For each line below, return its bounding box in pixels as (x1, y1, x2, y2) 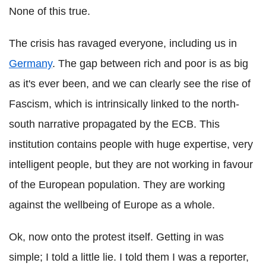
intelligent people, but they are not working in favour (9, 159, 253, 171)
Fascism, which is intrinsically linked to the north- (9, 98, 239, 110)
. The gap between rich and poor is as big (52, 58, 248, 70)
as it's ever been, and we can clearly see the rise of (9, 78, 251, 90)
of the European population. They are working (9, 179, 225, 191)
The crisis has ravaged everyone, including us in (9, 37, 237, 50)
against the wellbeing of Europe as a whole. (9, 199, 215, 211)
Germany (9, 58, 52, 70)
